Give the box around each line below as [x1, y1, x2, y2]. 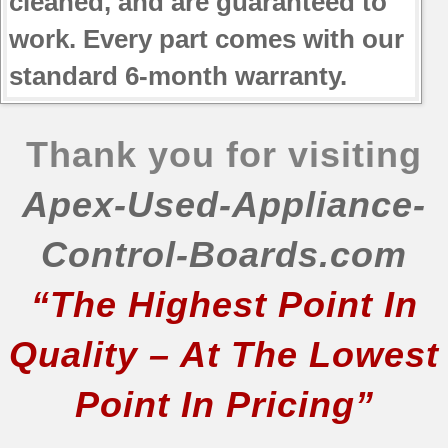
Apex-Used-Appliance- [22, 184, 426, 226]
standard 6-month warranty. [9, 61, 347, 92]
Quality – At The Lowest [9, 334, 439, 376]
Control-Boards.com [41, 234, 407, 276]
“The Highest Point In [30, 284, 418, 326]
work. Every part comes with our [9, 24, 404, 55]
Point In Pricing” [74, 384, 374, 426]
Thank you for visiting [26, 134, 422, 176]
